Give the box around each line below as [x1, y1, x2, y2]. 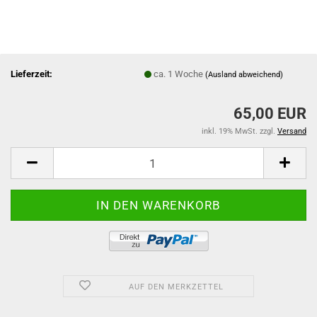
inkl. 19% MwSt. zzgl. [202, 127, 277, 136]
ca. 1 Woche [154, 68, 206, 79]
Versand [277, 127, 306, 136]
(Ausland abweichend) [205, 69, 284, 79]
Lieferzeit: [11, 68, 52, 79]
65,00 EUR [234, 105, 306, 122]
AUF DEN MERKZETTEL [128, 282, 224, 292]
